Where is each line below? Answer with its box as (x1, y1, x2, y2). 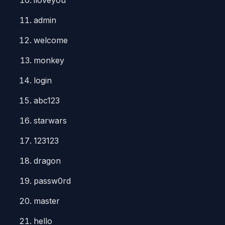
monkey (34, 55, 65, 65)
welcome (34, 35, 68, 45)
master (34, 196, 60, 206)
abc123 (34, 95, 60, 105)
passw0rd (34, 176, 71, 186)
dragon (34, 156, 61, 166)
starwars (34, 116, 67, 126)
